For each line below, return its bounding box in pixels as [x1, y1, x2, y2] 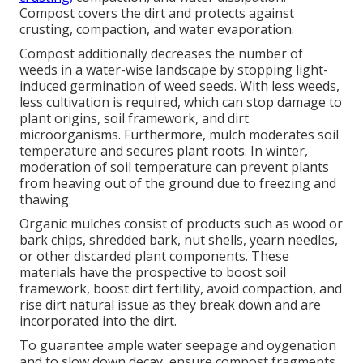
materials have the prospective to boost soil [19, 263, 286, 282]
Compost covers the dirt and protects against [19, 4, 294, 23]
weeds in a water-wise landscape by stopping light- [19, 61, 328, 79]
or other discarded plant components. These [19, 247, 289, 266]
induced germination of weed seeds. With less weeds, [19, 77, 340, 96]
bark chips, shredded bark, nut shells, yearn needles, [19, 231, 338, 250]
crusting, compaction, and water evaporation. [19, 20, 294, 39]
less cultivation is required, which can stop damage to [19, 93, 342, 112]
